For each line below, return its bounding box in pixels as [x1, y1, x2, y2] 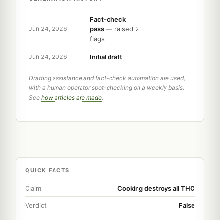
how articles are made [41, 93, 102, 101]
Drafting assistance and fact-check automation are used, [29, 74, 185, 82]
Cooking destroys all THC [117, 184, 195, 192]
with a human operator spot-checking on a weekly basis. [29, 83, 184, 91]
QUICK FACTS [25, 166, 70, 174]
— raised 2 [104, 25, 139, 33]
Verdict [25, 201, 47, 209]
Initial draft [90, 53, 122, 61]
